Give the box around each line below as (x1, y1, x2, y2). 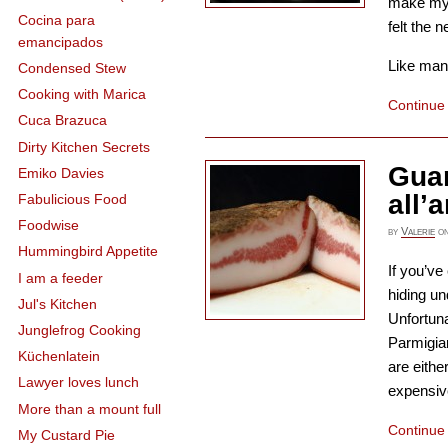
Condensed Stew (18, 60, 127, 77)
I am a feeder (18, 269, 104, 286)
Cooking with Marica (18, 86, 147, 103)
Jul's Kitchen (18, 295, 98, 312)
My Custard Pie (18, 426, 116, 443)
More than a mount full (18, 400, 162, 417)
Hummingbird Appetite (18, 243, 159, 260)
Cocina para (18, 11, 96, 28)
